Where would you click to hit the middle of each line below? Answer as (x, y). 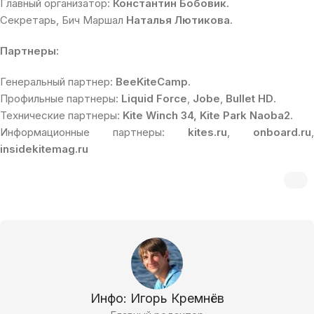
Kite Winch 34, (160, 115)
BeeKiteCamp (152, 81)
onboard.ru (282, 132)
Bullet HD (250, 98)
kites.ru (207, 132)
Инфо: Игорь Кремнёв (157, 298)
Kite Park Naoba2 (245, 115)
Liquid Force (154, 98)
